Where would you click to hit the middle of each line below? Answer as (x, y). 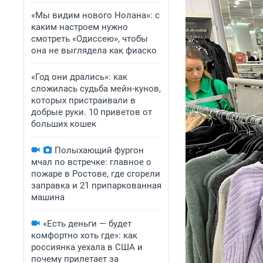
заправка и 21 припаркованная (96, 186)
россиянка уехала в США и (87, 247)
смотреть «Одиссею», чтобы (90, 39)
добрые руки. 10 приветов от (92, 112)
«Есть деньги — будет (87, 224)
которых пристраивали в (83, 100)
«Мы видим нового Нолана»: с (95, 15)
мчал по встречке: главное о (91, 162)
